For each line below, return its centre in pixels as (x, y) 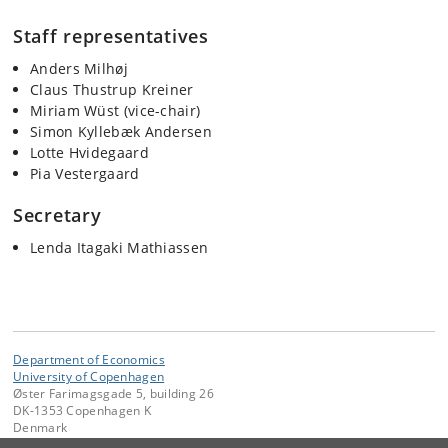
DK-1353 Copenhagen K (82, 410)
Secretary (57, 214)
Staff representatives (111, 35)
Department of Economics (89, 359)
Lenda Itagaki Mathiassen (119, 247)
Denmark (40, 427)
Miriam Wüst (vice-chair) (115, 110)
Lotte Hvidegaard (89, 152)
